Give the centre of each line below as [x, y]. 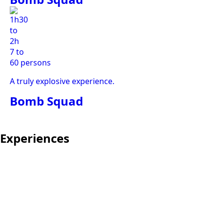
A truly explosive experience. [62, 81]
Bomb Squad [46, 101]
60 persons [30, 63]
